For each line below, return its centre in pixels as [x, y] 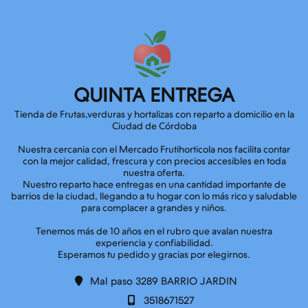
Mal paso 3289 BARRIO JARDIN [162, 281]
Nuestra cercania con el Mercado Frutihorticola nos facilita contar [154, 150]
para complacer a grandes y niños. [154, 208]
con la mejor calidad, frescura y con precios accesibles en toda [154, 161]
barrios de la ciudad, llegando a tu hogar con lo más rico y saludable [154, 196]
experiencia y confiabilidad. [154, 243]
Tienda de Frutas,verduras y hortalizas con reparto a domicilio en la [154, 114]
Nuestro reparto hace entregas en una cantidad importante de [154, 185]
